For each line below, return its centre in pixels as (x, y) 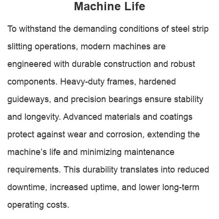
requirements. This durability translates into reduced (108, 169)
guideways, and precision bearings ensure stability (105, 99)
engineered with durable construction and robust (101, 64)
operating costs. (38, 205)
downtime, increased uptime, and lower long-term (103, 187)
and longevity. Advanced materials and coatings (100, 117)
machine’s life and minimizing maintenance (91, 152)
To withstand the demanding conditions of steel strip (108, 29)
